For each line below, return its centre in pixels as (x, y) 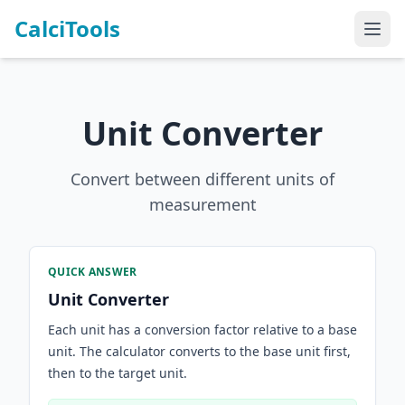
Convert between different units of (202, 179)
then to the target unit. (118, 373)
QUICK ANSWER (93, 272)
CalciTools (67, 28)
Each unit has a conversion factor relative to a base (202, 330)
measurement (202, 204)
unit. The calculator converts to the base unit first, (199, 351)
